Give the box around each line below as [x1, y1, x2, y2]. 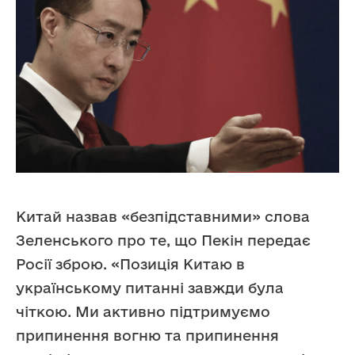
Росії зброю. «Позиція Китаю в [16, 256, 245, 273]
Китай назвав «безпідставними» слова [16, 208, 310, 225]
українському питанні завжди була [16, 280, 284, 296]
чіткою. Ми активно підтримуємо [16, 303, 270, 320]
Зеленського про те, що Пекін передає [16, 232, 311, 249]
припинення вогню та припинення [16, 327, 279, 344]
